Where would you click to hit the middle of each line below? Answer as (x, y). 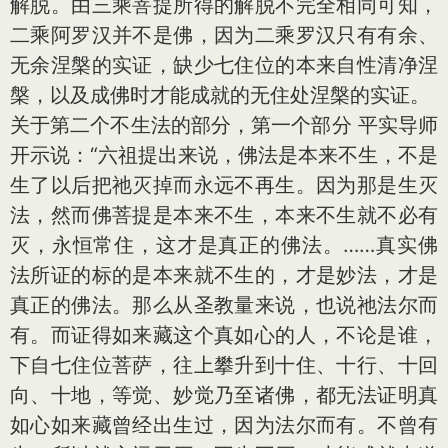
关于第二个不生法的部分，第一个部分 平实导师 (224, 125)
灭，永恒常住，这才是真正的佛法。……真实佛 (224, 245)
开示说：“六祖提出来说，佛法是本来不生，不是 (224, 155)
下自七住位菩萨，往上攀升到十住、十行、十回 (224, 365)
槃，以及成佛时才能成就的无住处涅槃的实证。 (220, 95)
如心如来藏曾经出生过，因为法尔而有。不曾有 (224, 425)
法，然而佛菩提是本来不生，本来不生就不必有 (224, 215)
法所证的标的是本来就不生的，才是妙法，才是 (224, 275)
